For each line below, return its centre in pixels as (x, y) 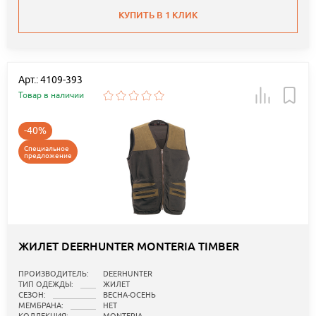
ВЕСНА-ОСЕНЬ (129, 295)
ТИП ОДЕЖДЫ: (46, 285)
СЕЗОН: (32, 295)
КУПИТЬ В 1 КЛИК (158, 16)
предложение (48, 156)
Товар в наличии (51, 95)
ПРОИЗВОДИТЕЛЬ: (54, 274)
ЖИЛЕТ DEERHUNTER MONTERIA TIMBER (129, 247)
